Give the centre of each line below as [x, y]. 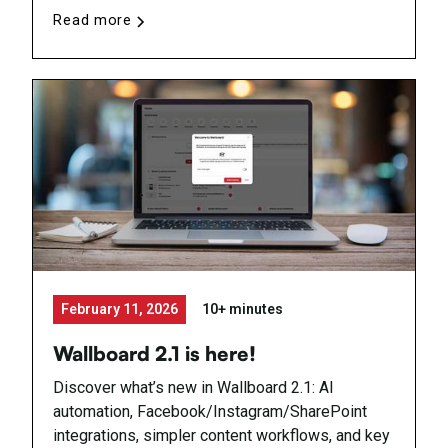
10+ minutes [243, 308]
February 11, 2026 [120, 308]
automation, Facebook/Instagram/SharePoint [210, 411]
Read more [92, 21]
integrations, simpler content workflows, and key [222, 435]
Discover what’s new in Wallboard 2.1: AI [194, 387]
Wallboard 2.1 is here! [155, 353]
